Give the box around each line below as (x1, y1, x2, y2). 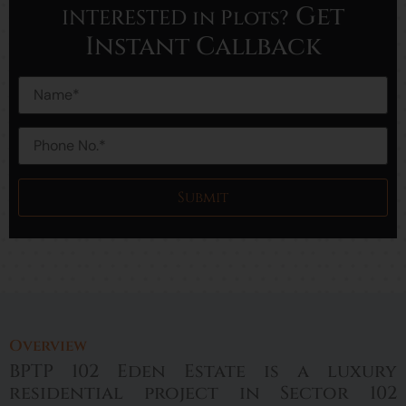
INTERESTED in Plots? (62, 5, 289, 32)
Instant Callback (84, 30, 322, 63)
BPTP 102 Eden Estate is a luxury (9, 359, 397, 384)
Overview (9, 335, 87, 357)
